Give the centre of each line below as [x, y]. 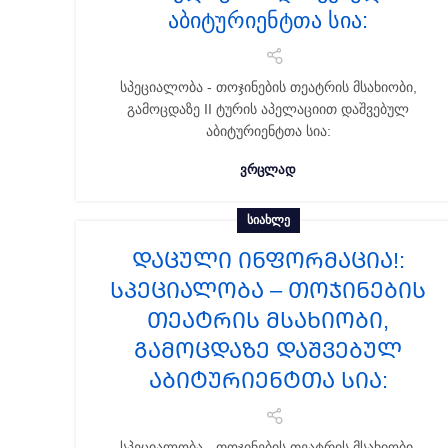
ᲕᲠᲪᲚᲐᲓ [268, 169]
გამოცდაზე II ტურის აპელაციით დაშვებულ [268, 109]
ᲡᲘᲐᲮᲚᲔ [268, 220]
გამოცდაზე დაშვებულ [268, 350]
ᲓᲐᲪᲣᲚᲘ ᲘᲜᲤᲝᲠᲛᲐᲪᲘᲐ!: [268, 260]
